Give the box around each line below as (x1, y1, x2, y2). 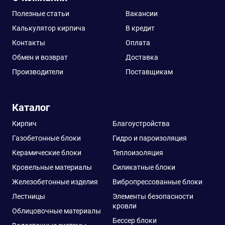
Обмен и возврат (12, 53, 68, 61)
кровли (113, 202, 137, 210)
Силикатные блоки (113, 163, 175, 171)
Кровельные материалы (12, 163, 92, 171)
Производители (12, 68, 63, 76)
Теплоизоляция (113, 149, 163, 157)
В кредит (126, 24, 155, 32)
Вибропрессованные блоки (113, 178, 202, 186)
